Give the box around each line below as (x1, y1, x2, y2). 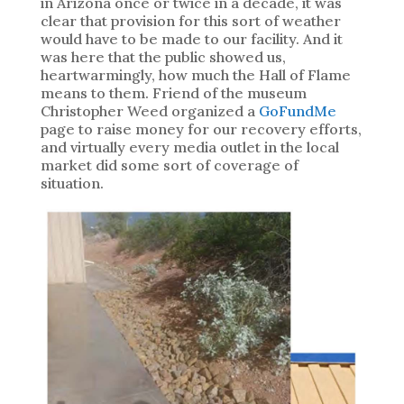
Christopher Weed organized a (40, 102, 259, 121)
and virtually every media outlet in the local (40, 138, 339, 157)
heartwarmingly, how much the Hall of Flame (40, 66, 351, 85)
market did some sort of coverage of (40, 156, 298, 175)
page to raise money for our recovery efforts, (40, 120, 362, 139)
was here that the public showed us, (40, 48, 286, 67)
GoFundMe (258, 102, 336, 121)
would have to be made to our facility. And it (40, 30, 343, 49)
